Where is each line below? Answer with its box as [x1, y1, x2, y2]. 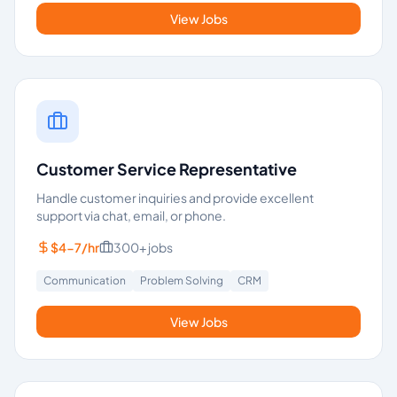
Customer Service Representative [36, 159, 297, 179]
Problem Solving [140, 274, 223, 287]
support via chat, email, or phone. [36, 207, 226, 223]
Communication [43, 274, 126, 287]
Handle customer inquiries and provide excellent [36, 190, 314, 206]
